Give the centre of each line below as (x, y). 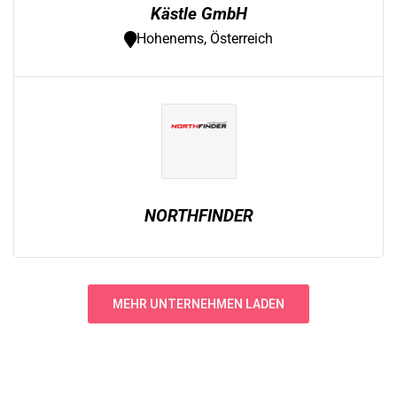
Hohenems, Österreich (205, 39)
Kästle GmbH (198, 14)
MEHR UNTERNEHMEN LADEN (198, 304)
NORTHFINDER (198, 216)
